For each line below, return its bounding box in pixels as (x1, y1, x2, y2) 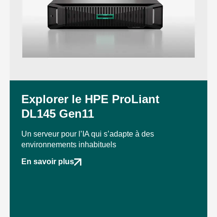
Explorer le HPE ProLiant (21, 92, 159, 106)
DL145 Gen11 (21, 107, 94, 120)
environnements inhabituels (21, 140, 116, 149)
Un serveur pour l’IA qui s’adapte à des (21, 129, 154, 138)
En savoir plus (21, 157, 74, 166)
